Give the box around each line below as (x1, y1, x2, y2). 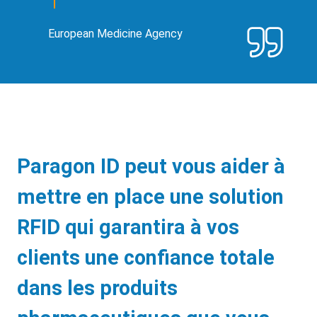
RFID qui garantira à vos (17, 214, 239, 239)
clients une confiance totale (17, 245, 275, 270)
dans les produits (17, 275, 178, 300)
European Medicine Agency (48, 26, 183, 40)
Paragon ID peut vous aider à (17, 154, 285, 178)
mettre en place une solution (17, 184, 284, 209)
